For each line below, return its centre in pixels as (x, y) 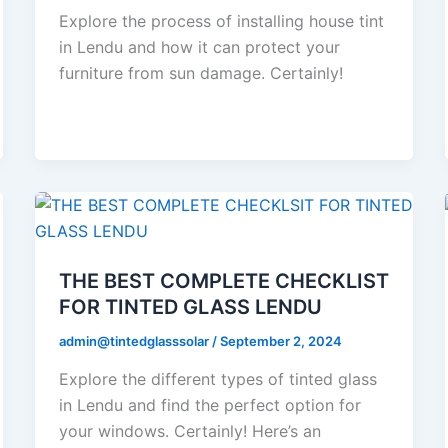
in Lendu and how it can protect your (199, 46)
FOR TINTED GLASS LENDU (190, 307)
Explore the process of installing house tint (221, 20)
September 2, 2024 (280, 341)
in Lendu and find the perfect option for (209, 404)
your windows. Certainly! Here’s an (189, 430)
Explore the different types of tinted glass (217, 378)
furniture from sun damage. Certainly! (200, 72)
